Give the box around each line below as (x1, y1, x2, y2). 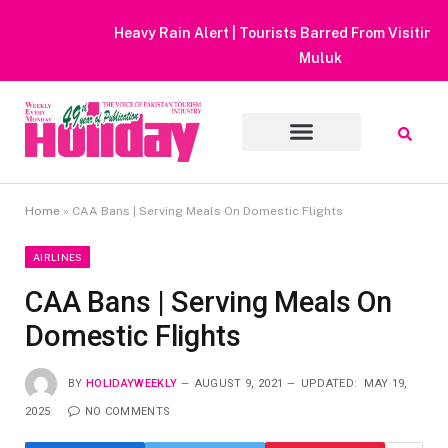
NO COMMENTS (84, 404, 171, 418)
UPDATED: (300, 376, 358, 390)
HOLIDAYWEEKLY (86, 376, 178, 390)
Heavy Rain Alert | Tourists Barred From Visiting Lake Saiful (18, 25, 430, 41)
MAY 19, (364, 376, 408, 390)
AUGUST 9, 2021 (194, 376, 284, 390)
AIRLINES (33, 250, 83, 263)
